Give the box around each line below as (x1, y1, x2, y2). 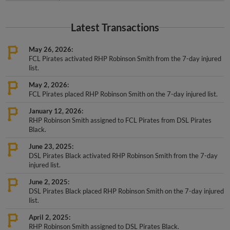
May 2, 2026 (29, 71, 68, 80)
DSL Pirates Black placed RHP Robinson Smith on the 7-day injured (29, 178, 224, 186)
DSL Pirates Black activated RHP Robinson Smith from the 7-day (29, 142, 218, 151)
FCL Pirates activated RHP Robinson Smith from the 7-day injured (29, 45, 222, 54)
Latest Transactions (71, 12, 159, 25)
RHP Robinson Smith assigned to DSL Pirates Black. (29, 213, 180, 222)
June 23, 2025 (29, 133, 72, 142)
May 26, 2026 (29, 36, 72, 45)
